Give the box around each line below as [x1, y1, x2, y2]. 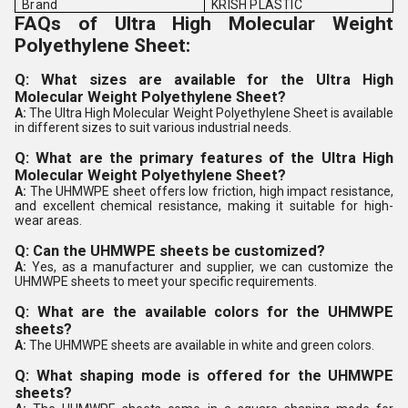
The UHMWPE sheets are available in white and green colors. [29, 338, 374, 352]
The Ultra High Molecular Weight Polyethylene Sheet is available [29, 106, 394, 120]
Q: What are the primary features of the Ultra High [15, 149, 393, 167]
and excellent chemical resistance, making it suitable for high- [15, 199, 393, 213]
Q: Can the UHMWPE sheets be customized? [15, 242, 325, 260]
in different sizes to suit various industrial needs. [15, 120, 291, 135]
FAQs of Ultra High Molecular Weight [15, 13, 393, 35]
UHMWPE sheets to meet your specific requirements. [15, 274, 317, 289]
